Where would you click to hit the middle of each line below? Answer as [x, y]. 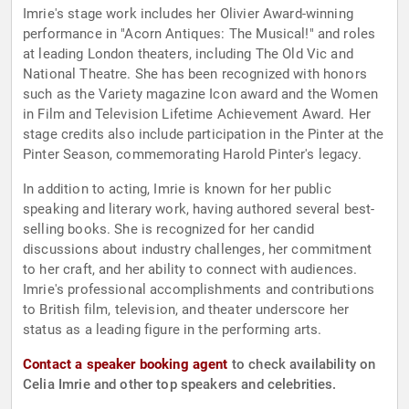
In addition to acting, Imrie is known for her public [177, 189]
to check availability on [302, 365]
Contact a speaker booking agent [126, 365]
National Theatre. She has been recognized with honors [195, 74]
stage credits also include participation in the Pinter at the [204, 135]
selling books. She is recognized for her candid [169, 230]
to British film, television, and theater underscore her [186, 310]
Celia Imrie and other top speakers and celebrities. [180, 385]
